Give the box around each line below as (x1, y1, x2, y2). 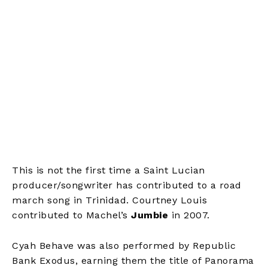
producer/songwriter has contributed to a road (12, 179, 242, 191)
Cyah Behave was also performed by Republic (12, 239, 236, 251)
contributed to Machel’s (12, 209, 131, 221)
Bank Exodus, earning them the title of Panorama (12, 254, 254, 266)
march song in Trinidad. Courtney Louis (12, 194, 207, 206)
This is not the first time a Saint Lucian (12, 164, 205, 176)
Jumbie (131, 209, 172, 221)
